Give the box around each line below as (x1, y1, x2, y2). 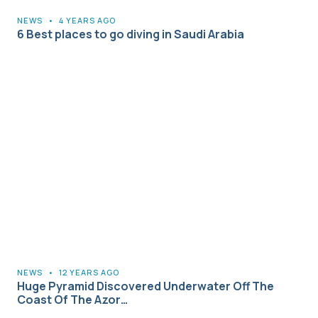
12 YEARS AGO (59, 266, 119, 278)
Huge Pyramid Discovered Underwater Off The (17, 278, 274, 294)
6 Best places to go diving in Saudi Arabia (17, 26, 244, 42)
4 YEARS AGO (59, 14, 116, 26)
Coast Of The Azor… (17, 291, 128, 307)
